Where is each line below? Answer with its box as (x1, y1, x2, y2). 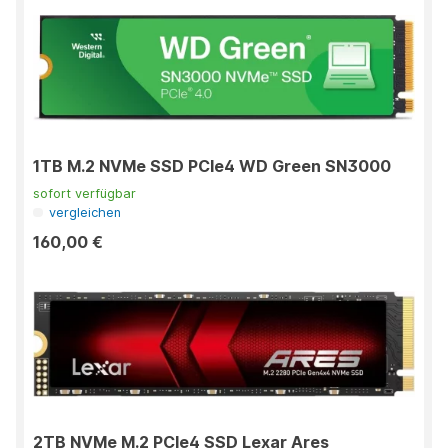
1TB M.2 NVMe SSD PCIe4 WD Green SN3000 (33, 156, 391, 177)
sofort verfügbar (33, 186, 136, 202)
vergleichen (49, 205, 122, 221)
